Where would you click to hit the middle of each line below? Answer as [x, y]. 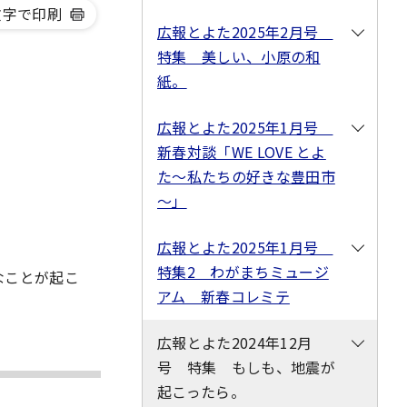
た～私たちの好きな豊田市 [246, 176]
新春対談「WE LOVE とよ [242, 152]
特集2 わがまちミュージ [243, 272]
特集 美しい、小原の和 [239, 56]
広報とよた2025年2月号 [245, 32]
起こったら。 [201, 392]
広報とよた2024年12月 [235, 342]
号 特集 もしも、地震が [246, 367]
